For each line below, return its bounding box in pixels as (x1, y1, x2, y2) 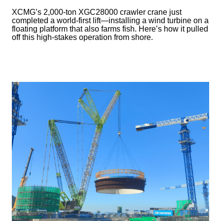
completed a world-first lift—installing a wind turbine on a (12, 16, 209, 25)
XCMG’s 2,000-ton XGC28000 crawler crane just (12, 7, 182, 16)
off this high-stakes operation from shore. (12, 33, 153, 41)
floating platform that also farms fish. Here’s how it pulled (12, 24, 208, 33)
